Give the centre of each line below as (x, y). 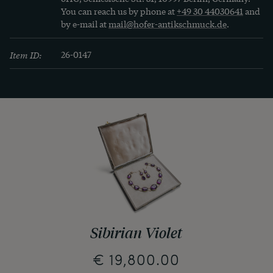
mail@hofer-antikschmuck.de (168, 23)
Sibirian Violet (136, 232)
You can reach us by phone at (119, 11)
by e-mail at (85, 23)
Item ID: (26, 54)
